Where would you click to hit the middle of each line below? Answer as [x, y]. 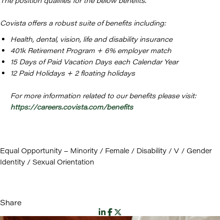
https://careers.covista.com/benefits [72, 107]
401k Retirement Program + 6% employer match [91, 50]
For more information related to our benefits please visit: [103, 96]
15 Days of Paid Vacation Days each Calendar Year [94, 62]
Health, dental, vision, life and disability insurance [91, 39]
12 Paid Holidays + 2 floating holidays [73, 73]
